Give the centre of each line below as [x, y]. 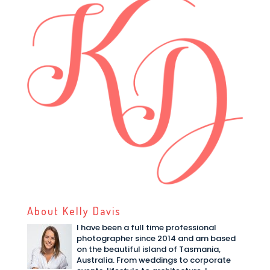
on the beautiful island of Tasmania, [148, 250]
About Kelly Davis [74, 211]
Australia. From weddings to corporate [153, 260]
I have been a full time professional [146, 228]
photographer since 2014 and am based [156, 239]
